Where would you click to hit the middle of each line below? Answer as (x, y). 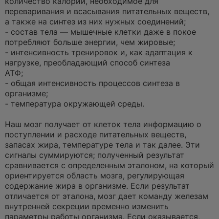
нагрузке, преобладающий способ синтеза (88, 63)
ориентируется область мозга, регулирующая (95, 175)
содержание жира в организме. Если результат (97, 186)
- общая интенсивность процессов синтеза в (92, 83)
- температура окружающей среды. (75, 104)
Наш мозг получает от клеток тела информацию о (103, 124)
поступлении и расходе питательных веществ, (96, 134)
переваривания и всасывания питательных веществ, (107, 11)
